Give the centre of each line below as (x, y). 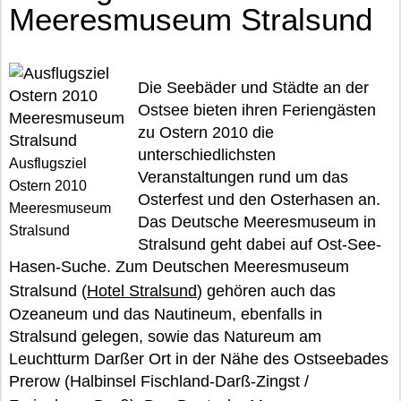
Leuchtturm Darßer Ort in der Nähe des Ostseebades (199, 359)
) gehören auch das (266, 291)
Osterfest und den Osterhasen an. (259, 200)
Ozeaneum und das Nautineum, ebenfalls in (166, 314)
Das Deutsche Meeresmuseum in (257, 222)
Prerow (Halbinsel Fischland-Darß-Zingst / (159, 381)
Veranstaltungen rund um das (243, 177)
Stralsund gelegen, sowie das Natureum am (165, 337)
